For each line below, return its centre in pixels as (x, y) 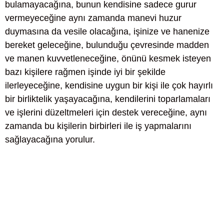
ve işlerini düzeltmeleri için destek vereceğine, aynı (106, 112)
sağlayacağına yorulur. (50, 139)
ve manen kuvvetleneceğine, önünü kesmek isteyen (108, 58)
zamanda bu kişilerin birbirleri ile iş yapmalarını (98, 126)
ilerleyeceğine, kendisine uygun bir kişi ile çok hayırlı (109, 85)
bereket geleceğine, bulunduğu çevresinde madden (107, 45)
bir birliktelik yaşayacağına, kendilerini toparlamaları (108, 99)
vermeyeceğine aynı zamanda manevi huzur (93, 18)
